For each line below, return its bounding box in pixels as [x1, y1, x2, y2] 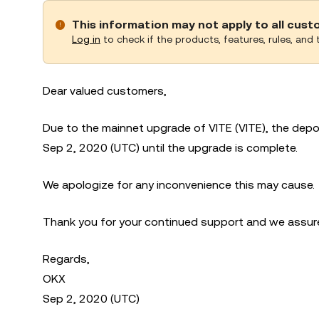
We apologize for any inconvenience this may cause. [43, 178, 315, 192]
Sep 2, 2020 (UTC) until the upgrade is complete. [43, 141, 298, 155]
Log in [72, 33, 100, 45]
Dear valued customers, [43, 84, 167, 98]
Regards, [43, 252, 90, 266]
